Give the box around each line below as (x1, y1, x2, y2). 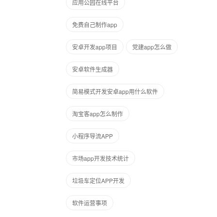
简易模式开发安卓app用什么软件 (72, 87, 158, 95)
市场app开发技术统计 (72, 154, 129, 162)
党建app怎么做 (132, 43, 171, 51)
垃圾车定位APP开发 (72, 176, 124, 185)
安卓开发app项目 (72, 43, 117, 51)
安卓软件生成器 (72, 65, 113, 73)
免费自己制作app (72, 20, 117, 29)
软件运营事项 (72, 199, 107, 207)
